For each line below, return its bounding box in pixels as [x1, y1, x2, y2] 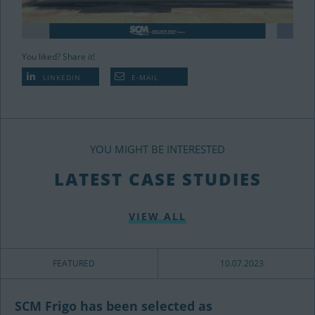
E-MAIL [129, 72, 158, 83]
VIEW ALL [129, 210, 186, 224]
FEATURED [53, 257, 95, 270]
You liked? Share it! [22, 51, 95, 63]
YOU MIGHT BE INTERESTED [90, 142, 225, 157]
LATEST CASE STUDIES [53, 167, 262, 191]
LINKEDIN [40, 72, 81, 83]
